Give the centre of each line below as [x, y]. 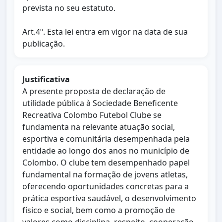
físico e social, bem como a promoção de [99, 210]
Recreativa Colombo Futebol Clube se [92, 115]
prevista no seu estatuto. [69, 8]
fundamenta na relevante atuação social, [99, 127]
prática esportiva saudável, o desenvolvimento [109, 198]
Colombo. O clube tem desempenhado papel [106, 163]
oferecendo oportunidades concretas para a [106, 186]
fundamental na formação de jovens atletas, [105, 174]
